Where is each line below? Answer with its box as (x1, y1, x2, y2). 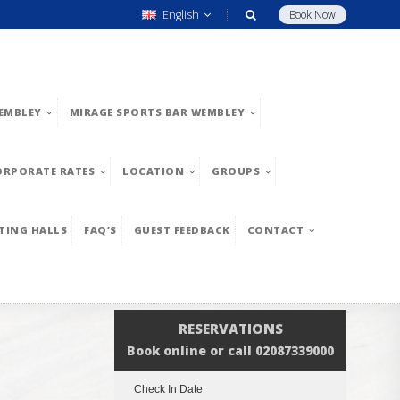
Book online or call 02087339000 (127, 342, 334, 359)
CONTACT (246, 223, 304, 237)
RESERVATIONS (178, 320, 283, 338)
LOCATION (122, 164, 184, 178)
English (160, 7, 202, 22)
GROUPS (212, 164, 260, 178)
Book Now (289, 7, 336, 22)
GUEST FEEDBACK (133, 223, 230, 237)
